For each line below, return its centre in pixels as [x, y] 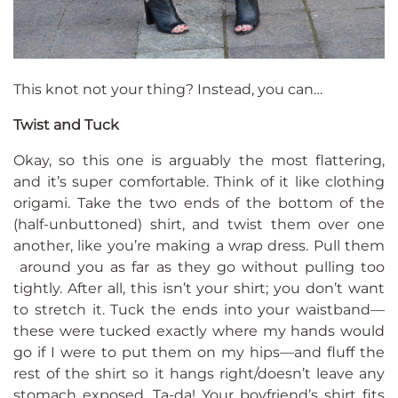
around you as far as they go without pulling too [199, 267]
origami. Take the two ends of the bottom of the [199, 203]
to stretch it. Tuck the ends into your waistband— [199, 310]
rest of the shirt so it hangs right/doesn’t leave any [199, 374]
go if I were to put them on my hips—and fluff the [199, 353]
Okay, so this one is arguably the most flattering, [199, 161]
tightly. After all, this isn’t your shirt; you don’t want [199, 289]
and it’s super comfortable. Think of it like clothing [199, 182]
